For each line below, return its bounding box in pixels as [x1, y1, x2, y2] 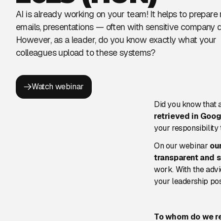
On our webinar [154, 141, 210, 151]
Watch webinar [32, 81, 84, 92]
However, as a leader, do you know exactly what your [16, 34, 217, 45]
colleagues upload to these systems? [16, 47, 155, 58]
